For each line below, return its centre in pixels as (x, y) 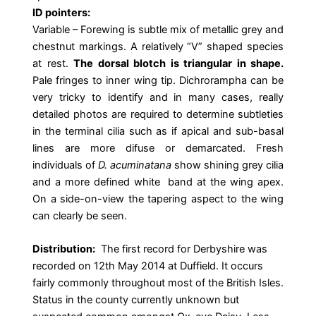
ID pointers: (61, 13)
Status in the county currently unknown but (136, 300)
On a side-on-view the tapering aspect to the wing (158, 199)
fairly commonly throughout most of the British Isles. (158, 283)
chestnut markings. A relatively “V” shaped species (158, 47)
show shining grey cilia (227, 165)
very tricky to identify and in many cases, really (158, 98)
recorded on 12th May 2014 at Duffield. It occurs (148, 266)
